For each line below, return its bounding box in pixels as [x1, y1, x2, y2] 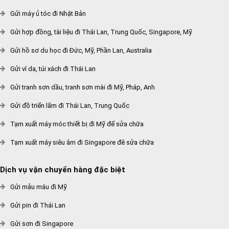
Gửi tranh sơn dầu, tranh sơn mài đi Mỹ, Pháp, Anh [10, 83, 155, 91]
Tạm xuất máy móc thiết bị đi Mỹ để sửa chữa [10, 120, 144, 128]
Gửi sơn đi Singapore [10, 220, 73, 227]
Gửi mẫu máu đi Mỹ [10, 183, 67, 191]
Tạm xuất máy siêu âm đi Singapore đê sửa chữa [10, 139, 154, 146]
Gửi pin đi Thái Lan [10, 201, 65, 209]
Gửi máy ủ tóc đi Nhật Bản [10, 10, 86, 17]
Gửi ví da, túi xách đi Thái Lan [10, 65, 96, 73]
